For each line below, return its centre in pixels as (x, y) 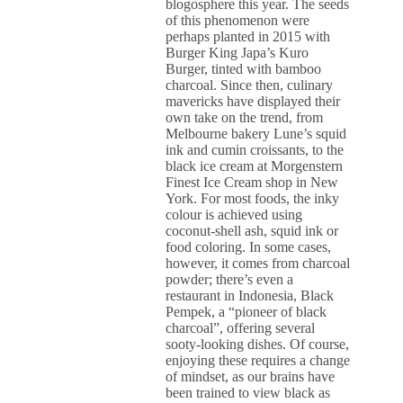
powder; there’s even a (230, 279)
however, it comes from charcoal (258, 263)
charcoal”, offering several (241, 328)
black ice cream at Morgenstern (255, 166)
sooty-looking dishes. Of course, (258, 344)
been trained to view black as (248, 393)
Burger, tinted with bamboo (244, 69)
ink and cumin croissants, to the (255, 150)
